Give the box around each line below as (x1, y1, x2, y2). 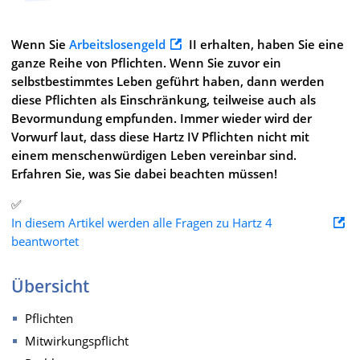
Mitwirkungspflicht (25, 332, 129, 349)
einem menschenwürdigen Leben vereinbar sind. (11, 146, 297, 163)
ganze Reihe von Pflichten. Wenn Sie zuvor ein (11, 54, 281, 71)
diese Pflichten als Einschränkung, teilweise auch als (11, 91, 316, 108)
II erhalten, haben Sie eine (186, 35, 344, 52)
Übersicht (11, 274, 89, 297)
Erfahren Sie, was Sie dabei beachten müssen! (11, 165, 277, 182)
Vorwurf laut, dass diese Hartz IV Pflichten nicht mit (11, 128, 309, 145)
